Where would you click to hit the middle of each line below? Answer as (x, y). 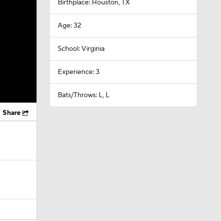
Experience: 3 (78, 72)
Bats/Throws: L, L (83, 95)
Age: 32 (69, 26)
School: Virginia (81, 49)
